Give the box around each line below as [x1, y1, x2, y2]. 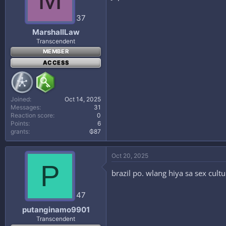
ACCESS [42, 59, 69, 66]
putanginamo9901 [22, 204, 90, 214]
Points [11, 120, 28, 127]
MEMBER [42, 48, 69, 55]
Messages [11, 103, 39, 111]
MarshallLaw [32, 27, 80, 37]
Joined [11, 95, 30, 103]
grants [11, 128, 28, 135]
